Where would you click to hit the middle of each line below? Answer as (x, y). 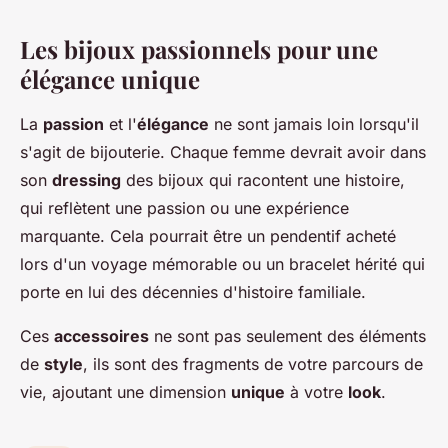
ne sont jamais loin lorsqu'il (314, 124)
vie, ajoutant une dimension (125, 392)
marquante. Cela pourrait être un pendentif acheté (208, 236)
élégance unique (110, 79)
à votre (316, 392)
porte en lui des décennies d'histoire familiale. (193, 292)
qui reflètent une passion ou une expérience (184, 208)
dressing (86, 180)
